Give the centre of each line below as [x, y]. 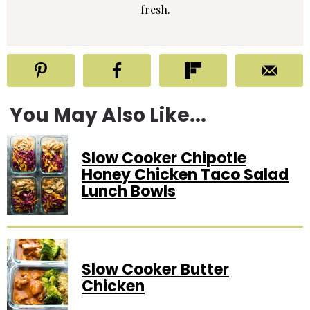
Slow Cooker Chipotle [164, 158]
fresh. [155, 10]
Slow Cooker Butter [155, 269]
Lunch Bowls [129, 191]
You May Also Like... [108, 116]
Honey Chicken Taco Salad [185, 174]
